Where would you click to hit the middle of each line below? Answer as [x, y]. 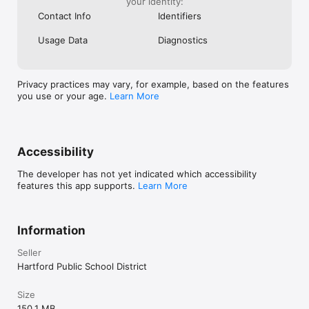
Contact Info [64, 16]
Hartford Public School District [82, 266]
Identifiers [180, 16]
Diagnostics [183, 40]
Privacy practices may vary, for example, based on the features [153, 84]
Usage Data [63, 40]
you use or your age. [63, 96]
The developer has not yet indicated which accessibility [137, 173]
